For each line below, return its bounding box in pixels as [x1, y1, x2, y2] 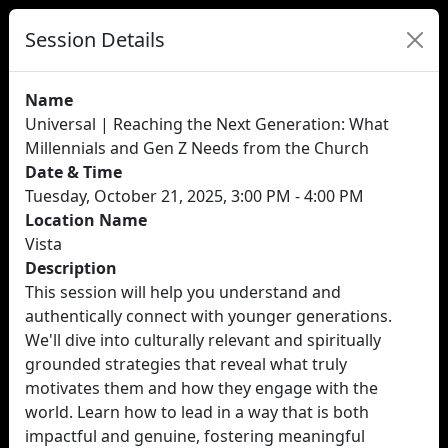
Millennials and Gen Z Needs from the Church [25, 137, 369, 159]
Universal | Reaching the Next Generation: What [25, 113, 389, 135]
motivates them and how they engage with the [25, 377, 378, 399]
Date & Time [25, 161, 122, 183]
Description [25, 257, 117, 279]
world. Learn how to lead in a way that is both [25, 401, 369, 423]
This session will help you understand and [25, 281, 341, 303]
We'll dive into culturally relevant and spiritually [25, 329, 381, 351]
